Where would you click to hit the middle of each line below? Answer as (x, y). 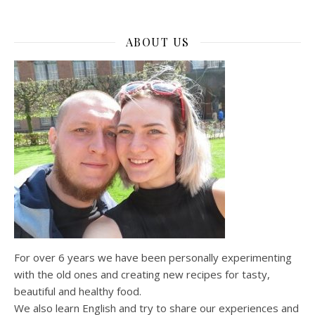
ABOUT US (157, 42)
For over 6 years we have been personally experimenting (153, 258)
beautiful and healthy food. (78, 291)
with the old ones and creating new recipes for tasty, (142, 275)
